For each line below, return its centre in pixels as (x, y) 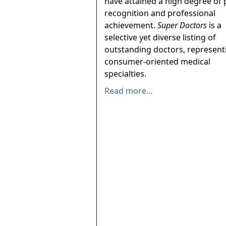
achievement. (131, 25)
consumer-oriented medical (157, 62)
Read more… (129, 91)
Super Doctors (182, 25)
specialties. (125, 74)
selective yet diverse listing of (160, 37)
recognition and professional (160, 13)
